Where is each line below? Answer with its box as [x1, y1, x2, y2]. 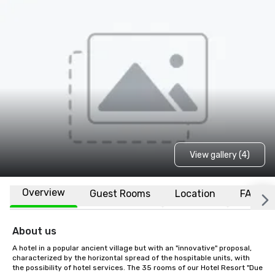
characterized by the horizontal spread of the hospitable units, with [12, 254, 250, 262]
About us [12, 225, 56, 237]
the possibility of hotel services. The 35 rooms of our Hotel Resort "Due [12, 263, 263, 272]
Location [175, 187, 215, 199]
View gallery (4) [189, 149, 250, 160]
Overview [22, 187, 65, 198]
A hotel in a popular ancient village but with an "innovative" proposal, [12, 244, 252, 252]
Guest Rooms [90, 187, 150, 199]
